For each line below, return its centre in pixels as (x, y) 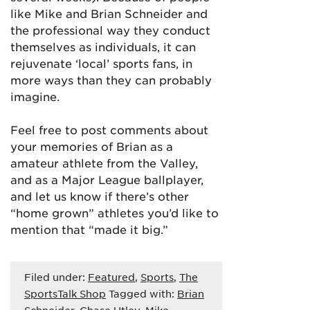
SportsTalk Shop (65, 293)
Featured (111, 276)
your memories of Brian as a (92, 146)
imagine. (35, 96)
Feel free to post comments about (109, 129)
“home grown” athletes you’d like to (115, 212)
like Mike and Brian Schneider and (109, 13)
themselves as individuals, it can (103, 46)
